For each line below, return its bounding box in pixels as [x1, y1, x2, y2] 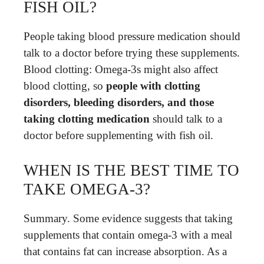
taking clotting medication [24, 113, 150, 125]
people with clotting [106, 80, 200, 92]
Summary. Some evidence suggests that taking [24, 212, 233, 225]
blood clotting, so [24, 80, 106, 92]
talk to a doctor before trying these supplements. [24, 47, 240, 59]
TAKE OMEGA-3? [24, 180, 150, 198]
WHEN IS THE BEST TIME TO [24, 161, 239, 179]
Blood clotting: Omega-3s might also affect [24, 63, 218, 75]
